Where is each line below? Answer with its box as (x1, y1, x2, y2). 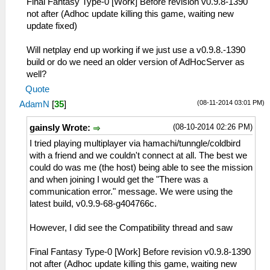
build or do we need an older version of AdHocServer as (27, 57, 245, 67)
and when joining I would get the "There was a (30, 174, 208, 184)
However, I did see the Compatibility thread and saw (30, 222, 233, 233)
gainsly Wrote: (30, 122, 93, 133)
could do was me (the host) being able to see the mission (30, 162, 253, 172)
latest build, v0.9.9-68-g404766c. (30, 198, 157, 209)
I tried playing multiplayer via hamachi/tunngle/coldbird (30, 138, 240, 148)
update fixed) (27, 20, 77, 31)
